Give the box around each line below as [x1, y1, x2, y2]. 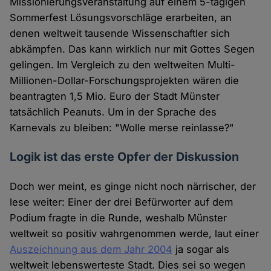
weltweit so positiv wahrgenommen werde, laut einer [10, 227, 260, 240]
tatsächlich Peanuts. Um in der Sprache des [10, 106, 217, 119]
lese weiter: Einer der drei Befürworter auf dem [10, 196, 233, 209]
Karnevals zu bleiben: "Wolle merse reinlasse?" [10, 122, 235, 134]
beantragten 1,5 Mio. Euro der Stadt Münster [10, 90, 220, 103]
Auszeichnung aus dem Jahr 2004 [10, 243, 173, 256]
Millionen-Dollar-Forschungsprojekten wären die [10, 74, 240, 87]
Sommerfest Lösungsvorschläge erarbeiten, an [10, 11, 232, 24]
